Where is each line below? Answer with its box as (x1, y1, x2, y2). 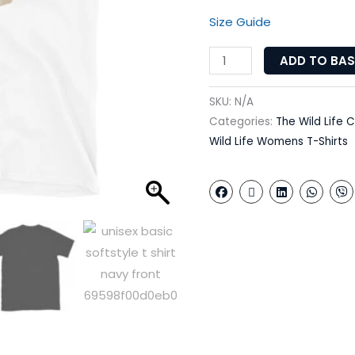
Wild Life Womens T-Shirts (209, 134, 348, 150)
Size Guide (209, 13, 271, 30)
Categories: (209, 114, 276, 130)
